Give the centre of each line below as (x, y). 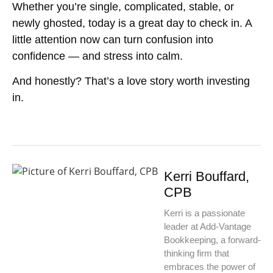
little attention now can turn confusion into (113, 39)
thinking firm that (197, 253)
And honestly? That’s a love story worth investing (131, 81)
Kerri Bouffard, (207, 177)
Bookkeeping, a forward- (212, 240)
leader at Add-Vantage (207, 227)
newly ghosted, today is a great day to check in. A (132, 23)
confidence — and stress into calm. (97, 56)
